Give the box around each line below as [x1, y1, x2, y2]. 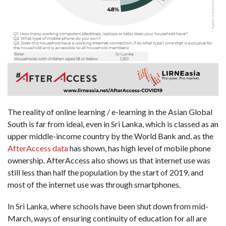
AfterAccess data [8, 143, 68, 153]
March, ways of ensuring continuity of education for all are [8, 213, 207, 223]
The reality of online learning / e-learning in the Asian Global [8, 107, 212, 117]
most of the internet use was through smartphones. [8, 180, 181, 190]
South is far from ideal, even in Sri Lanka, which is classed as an [8, 119, 218, 129]
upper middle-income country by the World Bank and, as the [8, 131, 213, 141]
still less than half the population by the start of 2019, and [8, 167, 203, 178]
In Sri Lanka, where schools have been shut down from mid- [8, 201, 208, 211]
